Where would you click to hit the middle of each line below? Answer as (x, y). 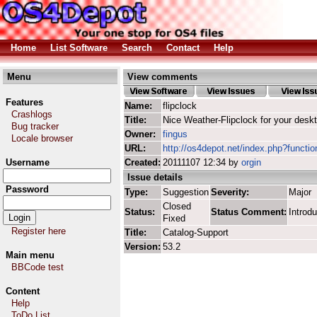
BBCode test (38, 267)
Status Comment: (249, 212)
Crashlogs (32, 114)
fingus (175, 134)
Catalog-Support (196, 232)
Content (23, 291)
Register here (39, 231)
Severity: (230, 192)
